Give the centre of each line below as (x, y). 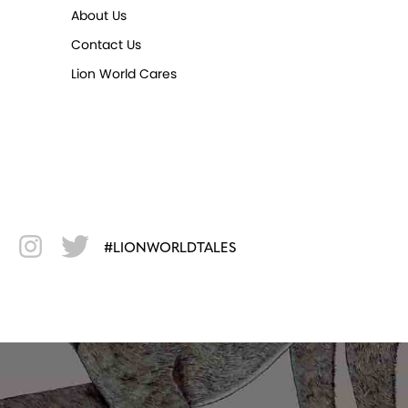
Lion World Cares (124, 74)
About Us (99, 15)
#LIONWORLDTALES (170, 249)
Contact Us (107, 45)
